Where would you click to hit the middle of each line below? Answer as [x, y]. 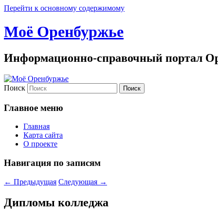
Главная [36, 127]
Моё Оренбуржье [64, 32]
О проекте [40, 144]
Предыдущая [34, 182]
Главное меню [34, 108]
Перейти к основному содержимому [64, 8]
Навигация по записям [52, 163]
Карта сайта [43, 135]
